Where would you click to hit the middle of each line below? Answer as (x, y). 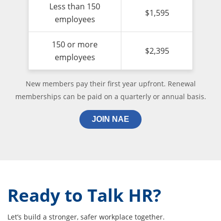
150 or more (75, 44)
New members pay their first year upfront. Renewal (110, 83)
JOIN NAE (110, 119)
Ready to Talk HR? (84, 195)
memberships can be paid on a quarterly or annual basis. (110, 96)
